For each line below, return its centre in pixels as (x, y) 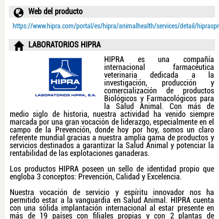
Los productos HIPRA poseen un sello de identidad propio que (112, 169)
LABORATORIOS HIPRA (65, 44)
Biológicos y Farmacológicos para (159, 98)
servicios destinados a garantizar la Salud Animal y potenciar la (112, 145)
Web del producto (55, 11)
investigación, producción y (159, 83)
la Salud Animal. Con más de (159, 106)
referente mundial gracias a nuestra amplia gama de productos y (112, 137)
